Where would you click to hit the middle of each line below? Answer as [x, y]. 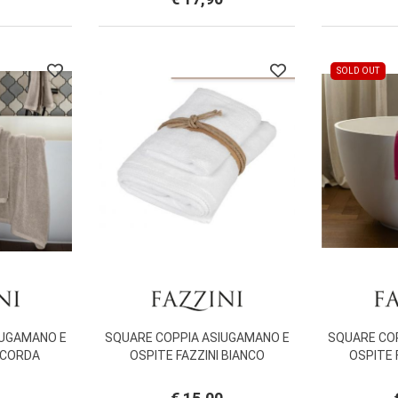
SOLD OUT [358, 71]
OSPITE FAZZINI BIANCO [197, 356]
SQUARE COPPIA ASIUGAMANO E [197, 338]
